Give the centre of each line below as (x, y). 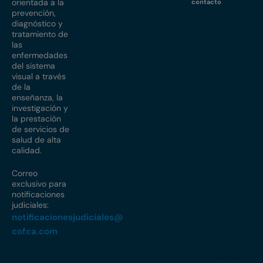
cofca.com (35, 232)
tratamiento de (40, 34)
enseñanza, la (37, 97)
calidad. (27, 150)
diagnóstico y (37, 23)
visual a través (39, 76)
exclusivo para (39, 184)
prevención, (34, 13)
